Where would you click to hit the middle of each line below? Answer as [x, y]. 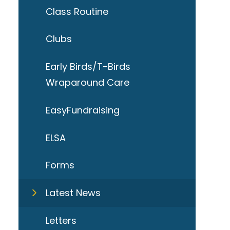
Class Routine [77, 11]
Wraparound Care [87, 83]
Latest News [73, 193]
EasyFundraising [82, 110]
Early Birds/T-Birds [88, 67]
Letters [61, 220]
